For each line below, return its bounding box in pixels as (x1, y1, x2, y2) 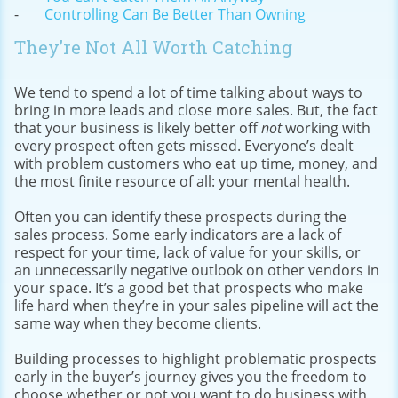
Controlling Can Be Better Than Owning (44, 4, 306, 24)
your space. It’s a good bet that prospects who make (14, 277, 363, 298)
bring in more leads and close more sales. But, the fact (14, 99, 378, 120)
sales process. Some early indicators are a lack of (14, 224, 341, 244)
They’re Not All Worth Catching (14, 35, 292, 59)
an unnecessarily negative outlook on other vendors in (14, 259, 379, 280)
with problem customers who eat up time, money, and (14, 153, 378, 173)
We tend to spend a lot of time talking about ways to (14, 82, 362, 102)
